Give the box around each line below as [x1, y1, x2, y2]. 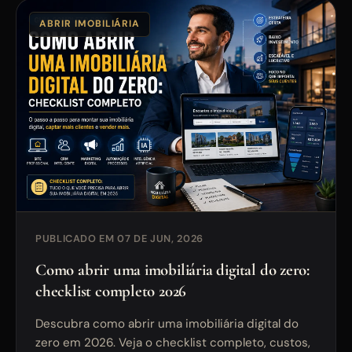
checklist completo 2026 [35, 281, 187, 302]
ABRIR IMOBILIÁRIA [39, 17, 141, 31]
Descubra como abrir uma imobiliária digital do [35, 316, 299, 332]
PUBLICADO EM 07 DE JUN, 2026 [35, 232, 203, 246]
